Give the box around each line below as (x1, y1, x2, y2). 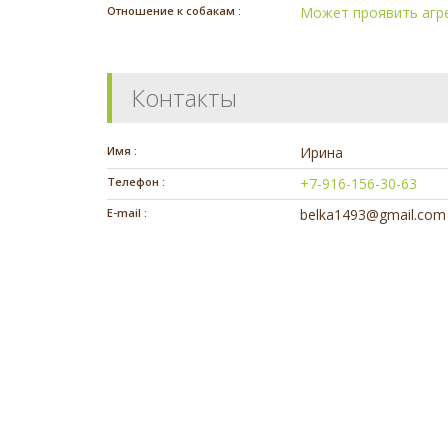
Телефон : (107, 174, 165, 190)
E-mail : (107, 205, 147, 221)
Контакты (131, 81, 237, 115)
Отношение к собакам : (107, 3, 241, 19)
